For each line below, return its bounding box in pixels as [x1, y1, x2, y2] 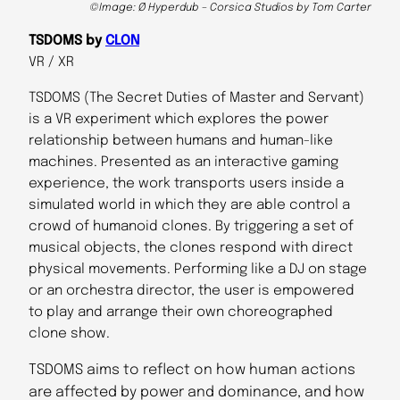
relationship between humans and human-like [29, 133, 333, 148]
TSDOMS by [29, 34, 105, 49]
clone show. [29, 326, 110, 341]
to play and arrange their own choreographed [29, 304, 333, 320]
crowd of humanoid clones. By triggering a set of [29, 219, 354, 234]
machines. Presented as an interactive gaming [29, 154, 338, 170]
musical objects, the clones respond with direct [29, 240, 353, 255]
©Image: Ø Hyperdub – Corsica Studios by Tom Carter [89, 3, 371, 14]
